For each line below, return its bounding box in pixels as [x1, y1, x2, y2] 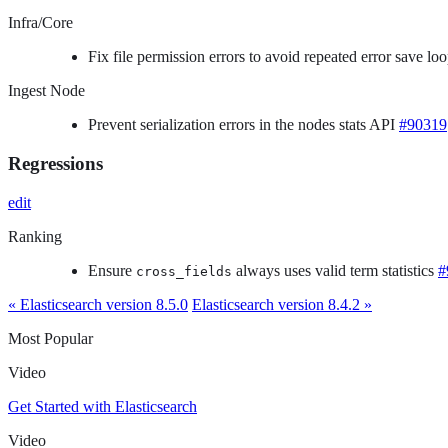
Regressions [8, 152, 103, 174]
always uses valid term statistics [232, 261, 438, 279]
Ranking [8, 227, 62, 245]
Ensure [88, 261, 136, 279]
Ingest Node [8, 82, 85, 100]
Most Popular [8, 329, 93, 347]
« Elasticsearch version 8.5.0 [8, 295, 188, 313]
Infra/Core [8, 14, 73, 32]
